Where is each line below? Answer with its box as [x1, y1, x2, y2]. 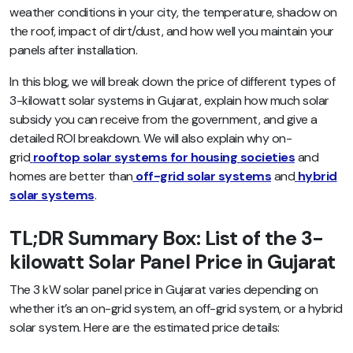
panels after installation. [9, 41, 137, 58]
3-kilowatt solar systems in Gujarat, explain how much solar [9, 91, 329, 109]
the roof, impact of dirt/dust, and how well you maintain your [9, 22, 334, 39]
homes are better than [9, 167, 133, 184]
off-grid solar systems [136, 167, 271, 184]
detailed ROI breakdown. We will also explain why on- [9, 129, 292, 147]
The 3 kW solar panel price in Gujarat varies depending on [9, 281, 318, 299]
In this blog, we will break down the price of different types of [9, 72, 335, 90]
